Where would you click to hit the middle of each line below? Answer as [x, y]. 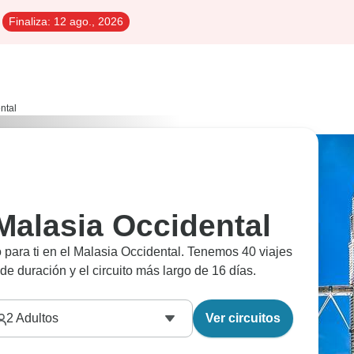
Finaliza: [30, 21]
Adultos [36, 318]
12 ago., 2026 [87, 21]
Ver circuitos [243, 318]
